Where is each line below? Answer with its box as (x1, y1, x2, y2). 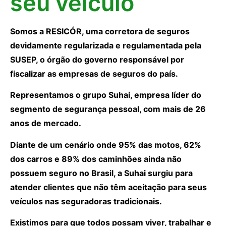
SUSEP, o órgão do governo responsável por (10, 54, 184, 65)
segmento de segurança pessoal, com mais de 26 (10, 104, 206, 115)
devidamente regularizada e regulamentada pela (10, 40, 201, 50)
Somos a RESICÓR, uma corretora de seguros (10, 26, 190, 36)
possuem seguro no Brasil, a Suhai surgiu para (10, 167, 193, 178)
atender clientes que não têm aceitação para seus (10, 182, 207, 192)
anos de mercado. (10, 118, 81, 129)
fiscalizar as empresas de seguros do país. (10, 69, 178, 79)
